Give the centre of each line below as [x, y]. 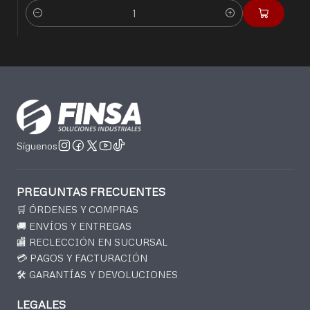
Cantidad [46, 21]
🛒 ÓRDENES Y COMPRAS [77, 210]
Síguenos [37, 146]
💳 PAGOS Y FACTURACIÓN [82, 258]
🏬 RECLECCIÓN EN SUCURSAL [92, 242]
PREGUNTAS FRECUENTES [91, 192]
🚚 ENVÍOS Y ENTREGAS [74, 226]
